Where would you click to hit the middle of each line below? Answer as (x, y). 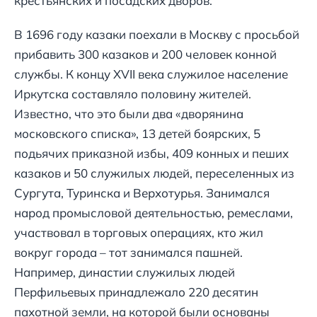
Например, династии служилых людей (125, 272)
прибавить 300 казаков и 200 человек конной (145, 54)
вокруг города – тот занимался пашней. (128, 253)
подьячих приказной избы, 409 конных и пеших (151, 154)
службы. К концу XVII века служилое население (151, 74)
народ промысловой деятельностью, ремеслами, (154, 213)
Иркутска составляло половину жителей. (133, 94)
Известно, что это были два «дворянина (129, 114)
